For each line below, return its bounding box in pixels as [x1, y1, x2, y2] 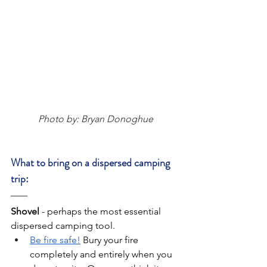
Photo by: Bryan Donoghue [38, 113, 153, 125]
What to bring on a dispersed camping [11, 154, 172, 170]
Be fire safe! [30, 234, 80, 246]
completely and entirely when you [30, 248, 175, 260]
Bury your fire [80, 234, 141, 246]
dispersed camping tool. [11, 219, 115, 231]
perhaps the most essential [47, 205, 163, 217]
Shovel [11, 205, 42, 217]
